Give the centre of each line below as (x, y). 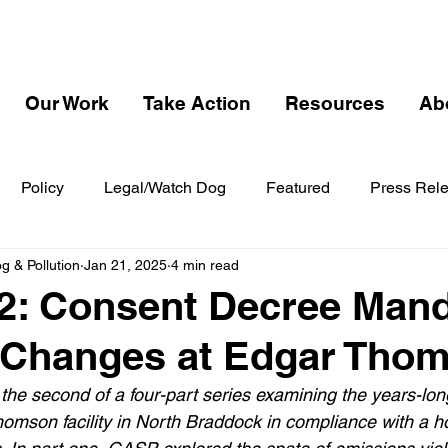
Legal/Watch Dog (165, 187)
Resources (335, 103)
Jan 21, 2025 (125, 264)
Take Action (197, 103)
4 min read (205, 264)
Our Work (67, 103)
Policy (42, 187)
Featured (298, 187)
